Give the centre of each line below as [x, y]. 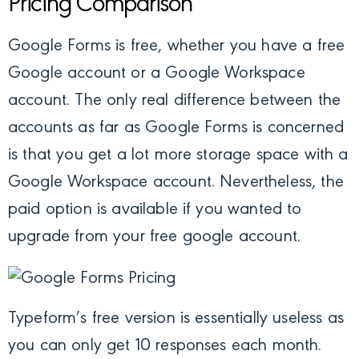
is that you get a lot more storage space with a [178, 156]
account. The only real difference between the [175, 101]
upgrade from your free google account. [157, 238]
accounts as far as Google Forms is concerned [176, 129]
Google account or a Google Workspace [157, 74]
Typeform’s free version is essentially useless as [176, 319]
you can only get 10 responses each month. [165, 347]
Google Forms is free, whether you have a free [177, 47]
